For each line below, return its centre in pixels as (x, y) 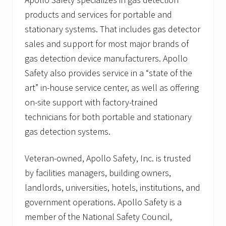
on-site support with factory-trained (91, 102)
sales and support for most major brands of (107, 44)
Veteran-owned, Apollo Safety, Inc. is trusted (108, 158)
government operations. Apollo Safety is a (103, 202)
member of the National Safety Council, (98, 217)
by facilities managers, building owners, (98, 173)
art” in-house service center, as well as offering (112, 88)
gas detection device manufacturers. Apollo (106, 59)
